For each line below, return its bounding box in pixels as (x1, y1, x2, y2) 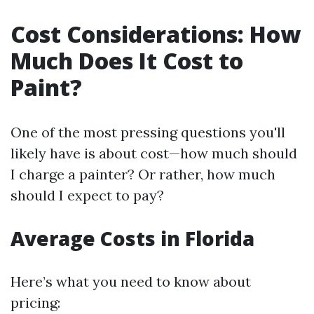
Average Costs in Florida (11, 225, 254, 252)
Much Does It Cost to (11, 46, 243, 76)
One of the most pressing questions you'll (11, 123, 285, 141)
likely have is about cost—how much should (11, 144, 297, 162)
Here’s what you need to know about (11, 273, 251, 290)
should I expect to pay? (11, 186, 164, 204)
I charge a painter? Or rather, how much (11, 165, 275, 183)
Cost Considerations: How (11, 19, 301, 49)
